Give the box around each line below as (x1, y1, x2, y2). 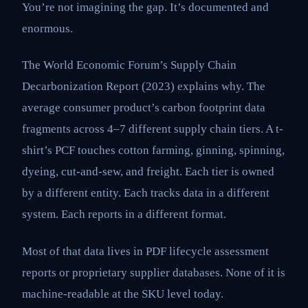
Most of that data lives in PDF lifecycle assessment (22, 244, 269, 258)
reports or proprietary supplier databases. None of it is (22, 265, 285, 279)
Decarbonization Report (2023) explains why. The (22, 80, 265, 93)
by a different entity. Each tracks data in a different (22, 186, 269, 200)
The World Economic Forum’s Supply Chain (22, 58, 236, 72)
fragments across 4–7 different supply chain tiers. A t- (22, 122, 283, 136)
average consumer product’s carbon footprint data (22, 101, 265, 115)
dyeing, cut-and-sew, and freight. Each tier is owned (22, 165, 274, 179)
